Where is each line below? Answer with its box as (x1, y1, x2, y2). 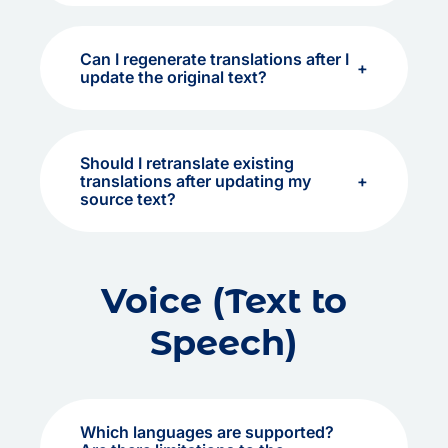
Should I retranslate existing (80, 153, 294, 173)
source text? (80, 189, 176, 209)
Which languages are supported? (80, 422, 334, 442)
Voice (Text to (101, 279, 347, 322)
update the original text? (80, 67, 267, 87)
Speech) (150, 321, 298, 364)
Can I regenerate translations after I (80, 49, 349, 69)
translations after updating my (80, 171, 311, 191)
